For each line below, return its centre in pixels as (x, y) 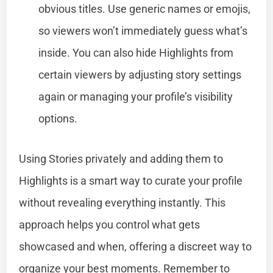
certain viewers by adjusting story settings (140, 74)
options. (58, 118)
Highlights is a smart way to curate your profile (131, 180)
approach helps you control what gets (110, 224)
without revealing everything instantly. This (122, 202)
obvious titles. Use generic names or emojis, (145, 9)
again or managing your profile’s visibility (136, 96)
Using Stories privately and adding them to (121, 158)
